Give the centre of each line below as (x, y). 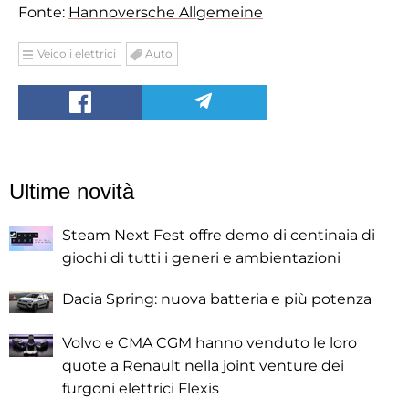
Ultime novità (72, 192)
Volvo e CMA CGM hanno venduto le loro (210, 343)
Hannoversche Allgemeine (166, 13)
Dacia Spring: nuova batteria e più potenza (217, 299)
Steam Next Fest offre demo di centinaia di (219, 236)
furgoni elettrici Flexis (141, 389)
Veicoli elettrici (77, 54)
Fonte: (43, 13)
